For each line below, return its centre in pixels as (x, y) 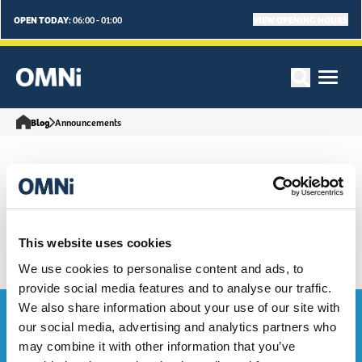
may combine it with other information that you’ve (157, 346)
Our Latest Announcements (181, 176)
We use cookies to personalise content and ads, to (161, 268)
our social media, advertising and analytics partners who (177, 326)
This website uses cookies (95, 243)
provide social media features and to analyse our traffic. (175, 288)
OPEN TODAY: (42, 19)
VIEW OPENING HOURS (301, 19)
